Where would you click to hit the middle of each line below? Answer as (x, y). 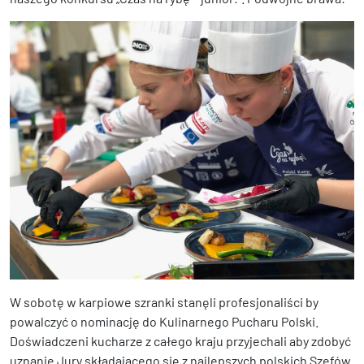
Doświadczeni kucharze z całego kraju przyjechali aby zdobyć (180, 341)
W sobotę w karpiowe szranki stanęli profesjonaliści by (164, 302)
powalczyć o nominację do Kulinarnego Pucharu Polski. (164, 322)
